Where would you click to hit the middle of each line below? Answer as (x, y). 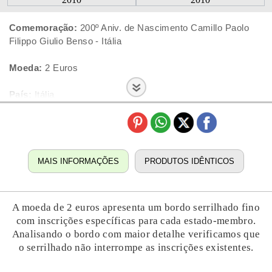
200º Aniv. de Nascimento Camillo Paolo (163, 28)
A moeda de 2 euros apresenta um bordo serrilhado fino (136, 207)
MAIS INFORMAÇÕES (78, 161)
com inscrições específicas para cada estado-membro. (136, 221)
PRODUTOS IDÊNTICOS (189, 161)
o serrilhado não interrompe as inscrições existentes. (136, 247)
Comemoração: (43, 28)
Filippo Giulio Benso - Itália (66, 41)
